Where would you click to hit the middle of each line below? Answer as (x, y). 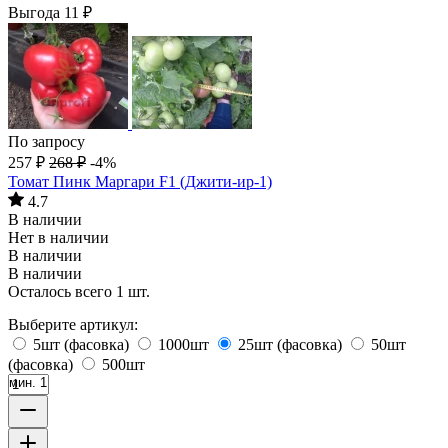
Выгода (36, 12)
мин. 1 (28, 382)
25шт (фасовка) (292, 344)
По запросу (46, 141)
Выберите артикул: (73, 324)
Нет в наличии (58, 237)
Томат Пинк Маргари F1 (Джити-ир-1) (140, 181)
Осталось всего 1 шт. (79, 291)
